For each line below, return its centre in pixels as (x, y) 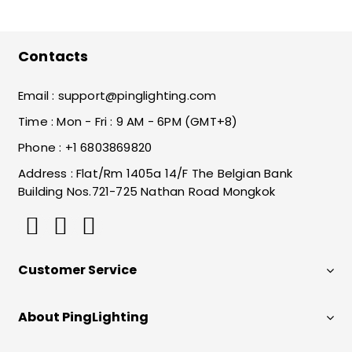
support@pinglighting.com (137, 96)
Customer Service (77, 270)
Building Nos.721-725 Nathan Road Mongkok (147, 192)
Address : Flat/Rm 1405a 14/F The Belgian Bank (156, 174)
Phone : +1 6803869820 (85, 148)
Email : (38, 96)
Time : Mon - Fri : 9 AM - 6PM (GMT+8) (128, 122)
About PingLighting (83, 317)
